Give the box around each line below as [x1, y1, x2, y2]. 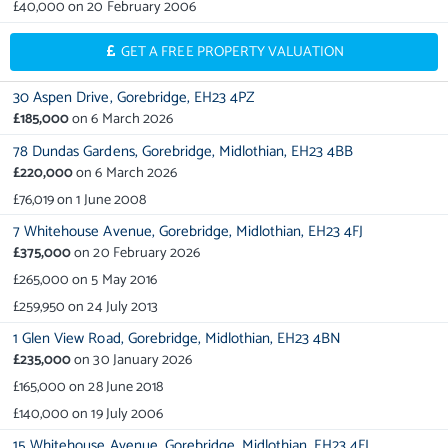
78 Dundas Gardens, [13, 138, 138, 164]
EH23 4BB [291, 138, 354, 164]
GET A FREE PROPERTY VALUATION [121, 40, 344, 65]
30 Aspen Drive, [13, 85, 113, 111]
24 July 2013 [87, 294, 158, 319]
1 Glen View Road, [13, 326, 124, 352]
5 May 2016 [91, 267, 157, 292]
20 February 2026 [93, 240, 200, 265]
